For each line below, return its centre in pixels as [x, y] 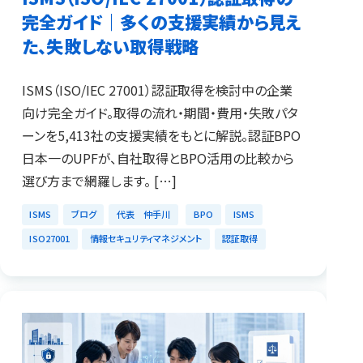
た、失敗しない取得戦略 [110, 45]
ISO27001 [50, 238]
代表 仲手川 [143, 214]
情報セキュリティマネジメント [146, 238]
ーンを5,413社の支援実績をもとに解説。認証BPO [161, 135]
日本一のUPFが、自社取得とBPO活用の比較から [158, 158]
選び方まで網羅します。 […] [99, 180]
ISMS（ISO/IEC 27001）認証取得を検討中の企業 [157, 90]
